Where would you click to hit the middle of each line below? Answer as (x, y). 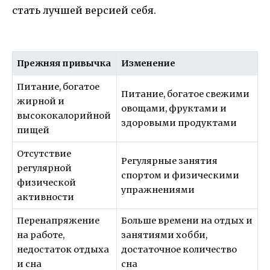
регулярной (45, 168)
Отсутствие (44, 154)
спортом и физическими (181, 176)
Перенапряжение (58, 221)
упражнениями (158, 190)
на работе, (41, 235)
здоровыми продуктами (179, 123)
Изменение (149, 64)
